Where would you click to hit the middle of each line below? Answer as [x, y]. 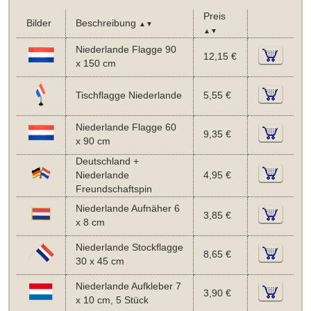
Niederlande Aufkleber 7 [128, 286]
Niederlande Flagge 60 [126, 127]
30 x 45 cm [100, 261]
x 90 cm [93, 141]
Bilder [39, 23]
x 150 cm [95, 63]
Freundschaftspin [114, 189]
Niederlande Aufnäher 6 [127, 208]
